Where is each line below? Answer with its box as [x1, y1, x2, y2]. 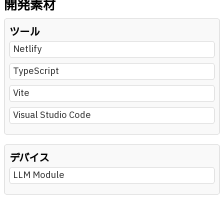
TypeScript [13, 64, 59, 78]
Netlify [13, 42, 41, 56]
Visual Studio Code [13, 108, 91, 122]
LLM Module [13, 168, 64, 182]
